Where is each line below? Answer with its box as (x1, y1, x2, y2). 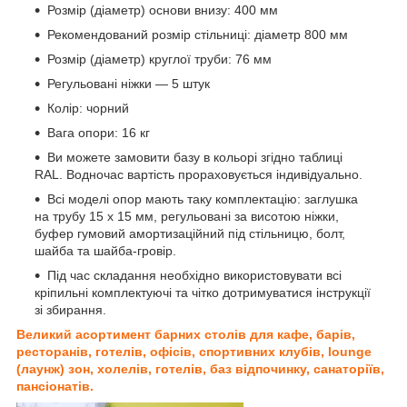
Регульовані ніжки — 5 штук (47, 76, 210, 92)
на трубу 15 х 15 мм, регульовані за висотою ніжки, (35, 209, 339, 224)
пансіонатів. (16, 379, 94, 394)
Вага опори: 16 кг (47, 125, 150, 141)
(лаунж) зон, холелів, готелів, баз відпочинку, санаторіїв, (16, 362, 384, 377)
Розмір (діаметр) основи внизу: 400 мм (47, 3, 278, 18)
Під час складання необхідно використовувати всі (47, 268, 342, 283)
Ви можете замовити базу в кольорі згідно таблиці (47, 150, 342, 165)
